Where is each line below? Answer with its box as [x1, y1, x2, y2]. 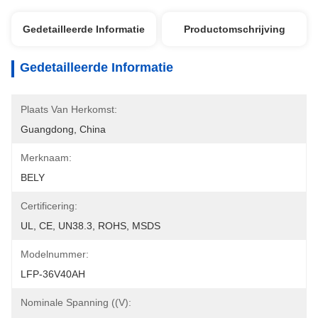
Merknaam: [21, 152, 72, 163]
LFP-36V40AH [21, 268, 85, 280]
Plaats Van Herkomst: [21, 104, 117, 115]
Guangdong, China [21, 124, 106, 135]
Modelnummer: [21, 248, 89, 260]
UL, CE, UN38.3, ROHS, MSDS [21, 220, 160, 231]
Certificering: [21, 200, 77, 212]
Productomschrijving [183, 23, 285, 35]
